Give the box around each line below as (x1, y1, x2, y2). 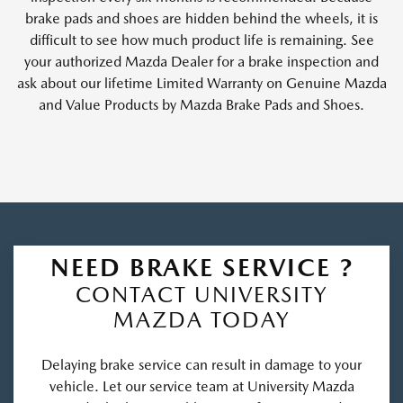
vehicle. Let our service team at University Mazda (49, 377, 354, 395)
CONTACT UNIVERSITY (76, 281, 327, 308)
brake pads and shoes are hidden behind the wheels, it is (25, 9, 378, 27)
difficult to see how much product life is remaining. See (29, 31, 374, 49)
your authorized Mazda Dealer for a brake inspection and (24, 52, 379, 70)
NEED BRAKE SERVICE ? (49, 251, 354, 282)
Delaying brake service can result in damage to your (41, 355, 362, 373)
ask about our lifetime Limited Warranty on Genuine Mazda (16, 74, 387, 92)
